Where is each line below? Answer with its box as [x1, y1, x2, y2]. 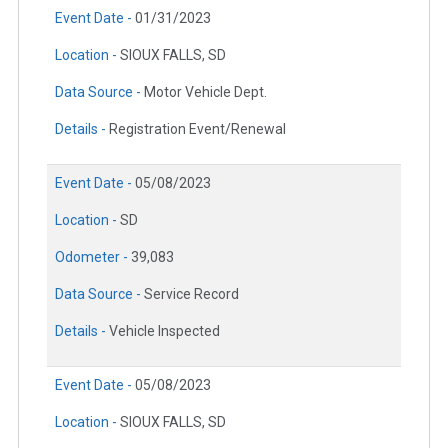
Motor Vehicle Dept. [144, 84, 267, 101]
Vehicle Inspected [109, 323, 220, 340]
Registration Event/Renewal [109, 121, 286, 138]
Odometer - [55, 249, 131, 266]
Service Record [144, 286, 239, 303]
